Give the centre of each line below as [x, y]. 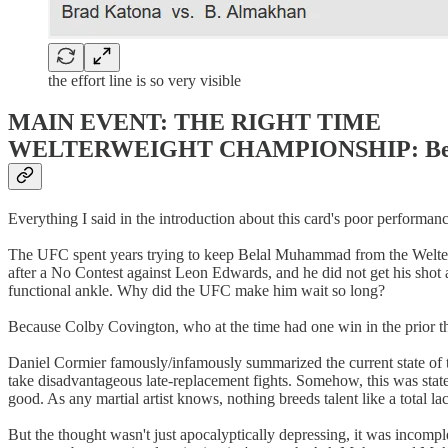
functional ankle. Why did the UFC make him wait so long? [196, 291]
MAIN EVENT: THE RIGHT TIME [194, 122]
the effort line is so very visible [144, 80]
